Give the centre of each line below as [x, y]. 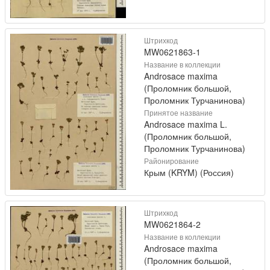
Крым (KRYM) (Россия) [189, 173]
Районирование [171, 161]
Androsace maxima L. [186, 124]
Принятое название [178, 113]
